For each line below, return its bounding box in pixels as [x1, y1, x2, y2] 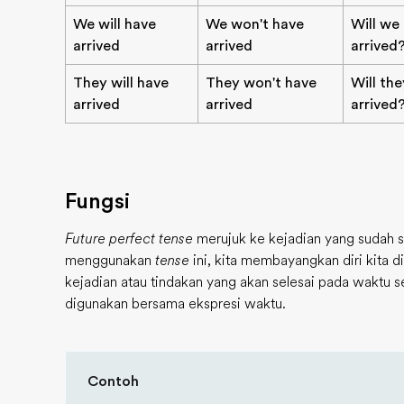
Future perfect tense [65, 231, 193, 247]
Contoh [87, 373, 139, 390]
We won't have [206, 16, 304, 32]
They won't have [206, 75, 317, 91]
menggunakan [65, 252, 155, 269]
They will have [73, 75, 169, 91]
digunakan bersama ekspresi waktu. [65, 296, 286, 312]
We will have [73, 16, 156, 32]
